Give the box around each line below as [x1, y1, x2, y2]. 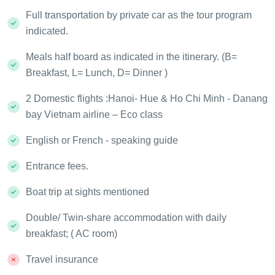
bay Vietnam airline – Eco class [26, 109, 163, 120]
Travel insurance [26, 254, 98, 265]
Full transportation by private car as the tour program [26, 10, 252, 21]
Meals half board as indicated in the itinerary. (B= [26, 52, 237, 63]
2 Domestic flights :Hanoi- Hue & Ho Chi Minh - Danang [26, 93, 268, 104]
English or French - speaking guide [26, 135, 178, 146]
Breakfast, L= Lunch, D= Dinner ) [26, 68, 168, 79]
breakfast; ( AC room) [26, 228, 117, 239]
